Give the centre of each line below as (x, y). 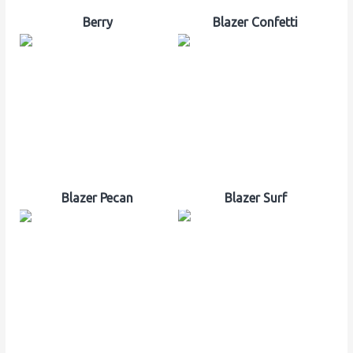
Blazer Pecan (97, 197)
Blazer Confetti (256, 22)
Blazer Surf (255, 197)
